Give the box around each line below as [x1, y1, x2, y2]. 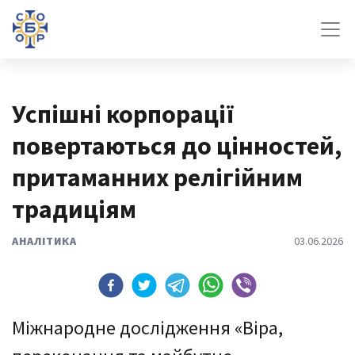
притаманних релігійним [12, 162, 303, 193]
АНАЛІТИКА [12, 234, 77, 248]
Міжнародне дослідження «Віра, [12, 315, 283, 340]
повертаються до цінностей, [12, 130, 342, 162]
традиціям [12, 193, 136, 225]
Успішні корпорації [12, 98, 235, 130]
